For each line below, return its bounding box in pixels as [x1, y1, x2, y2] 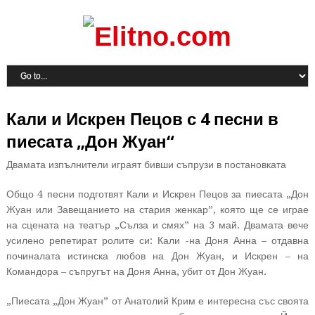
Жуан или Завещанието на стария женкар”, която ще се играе [6, 204, 309, 215]
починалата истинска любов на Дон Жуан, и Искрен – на [6, 250, 309, 262]
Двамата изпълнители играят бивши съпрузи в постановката [6, 159, 286, 170]
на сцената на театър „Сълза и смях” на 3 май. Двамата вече [6, 219, 309, 231]
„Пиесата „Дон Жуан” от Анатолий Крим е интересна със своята [6, 295, 309, 307]
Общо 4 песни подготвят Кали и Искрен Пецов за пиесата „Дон [6, 188, 309, 200]
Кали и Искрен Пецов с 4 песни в [6, 110, 278, 129]
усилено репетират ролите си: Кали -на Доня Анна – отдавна [6, 235, 309, 246]
